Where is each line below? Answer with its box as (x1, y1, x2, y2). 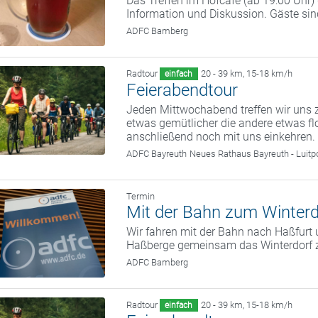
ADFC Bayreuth (126, 148, 187, 160)
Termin (126, 191, 155, 202)
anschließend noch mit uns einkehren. (126, 130, 316, 144)
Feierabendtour (126, 80, 238, 101)
